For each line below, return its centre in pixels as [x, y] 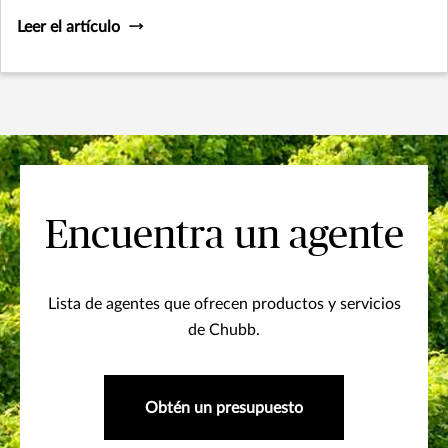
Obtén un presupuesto [224, 407]
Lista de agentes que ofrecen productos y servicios [224, 303]
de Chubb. [224, 329]
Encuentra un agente [224, 235]
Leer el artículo [68, 26]
